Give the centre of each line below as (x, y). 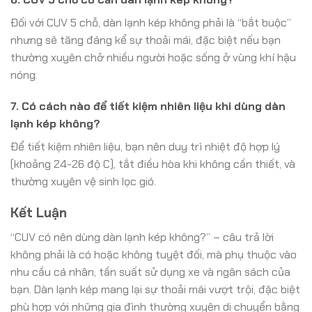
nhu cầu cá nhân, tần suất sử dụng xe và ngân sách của (150, 272)
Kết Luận (39, 213)
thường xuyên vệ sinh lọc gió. (83, 182)
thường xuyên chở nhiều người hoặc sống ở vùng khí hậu (153, 57)
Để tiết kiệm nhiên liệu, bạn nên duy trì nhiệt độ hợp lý (145, 147)
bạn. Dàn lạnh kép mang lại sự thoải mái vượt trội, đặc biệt (155, 289)
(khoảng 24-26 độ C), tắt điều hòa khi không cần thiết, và (153, 164)
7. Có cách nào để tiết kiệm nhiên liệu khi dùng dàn (148, 107)
